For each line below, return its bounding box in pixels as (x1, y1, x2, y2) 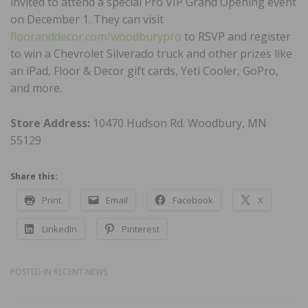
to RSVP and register (181, 29, 291, 45)
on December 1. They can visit (10, 12, 164, 27)
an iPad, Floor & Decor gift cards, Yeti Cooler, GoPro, (10, 63, 278, 79)
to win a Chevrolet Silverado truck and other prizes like (10, 46, 292, 62)
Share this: (10, 170, 58, 183)
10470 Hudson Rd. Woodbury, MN (93, 115, 267, 131)
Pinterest (122, 223, 159, 236)
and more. (10, 80, 62, 96)
